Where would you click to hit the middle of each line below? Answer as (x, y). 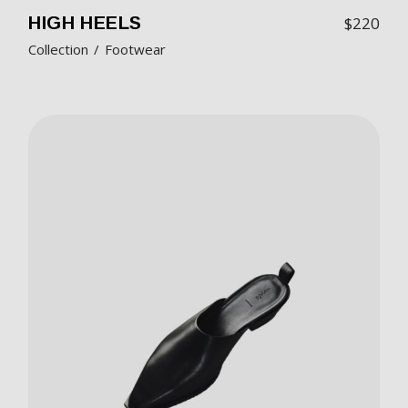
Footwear (136, 49)
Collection (59, 49)
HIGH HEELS (85, 22)
